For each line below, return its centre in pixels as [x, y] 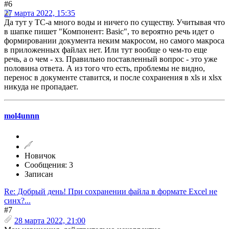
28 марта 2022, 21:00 [50, 220]
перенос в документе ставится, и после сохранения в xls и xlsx [113, 78]
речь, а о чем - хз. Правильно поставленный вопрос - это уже [111, 59]
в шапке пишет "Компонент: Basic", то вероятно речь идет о [109, 32]
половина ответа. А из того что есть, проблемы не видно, [105, 68]
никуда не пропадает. [41, 87]
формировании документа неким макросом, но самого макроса [114, 41]
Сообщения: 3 [49, 165]
